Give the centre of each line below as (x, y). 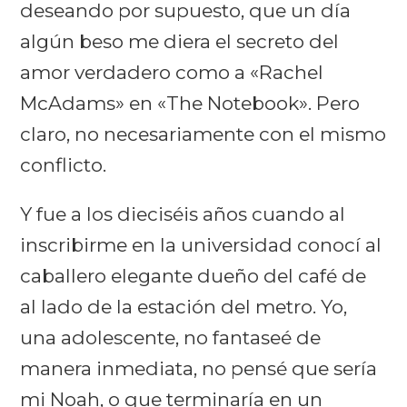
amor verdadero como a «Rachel (172, 72)
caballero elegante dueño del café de (194, 275)
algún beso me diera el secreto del (180, 41)
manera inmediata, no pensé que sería (199, 368)
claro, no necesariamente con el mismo (203, 134)
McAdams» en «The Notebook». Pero (190, 103)
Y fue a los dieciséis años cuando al (183, 213)
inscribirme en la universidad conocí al (201, 244)
